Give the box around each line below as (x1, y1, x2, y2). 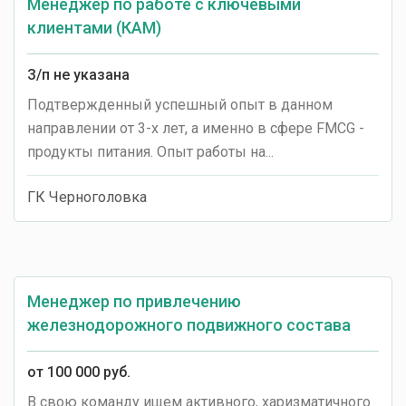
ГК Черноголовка (27, 188, 147, 206)
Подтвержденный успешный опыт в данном (27, 96, 333, 113)
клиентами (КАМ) (27, 18, 161, 37)
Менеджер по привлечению (27, 292, 241, 311)
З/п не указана (27, 66, 130, 83)
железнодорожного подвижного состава (27, 315, 351, 334)
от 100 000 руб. (27, 363, 130, 381)
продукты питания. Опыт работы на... (27, 143, 274, 160)
